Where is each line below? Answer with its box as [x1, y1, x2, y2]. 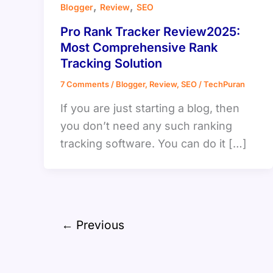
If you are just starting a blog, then [60, 101, 239, 115]
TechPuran [204, 79, 245, 90]
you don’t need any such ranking [60, 119, 232, 132]
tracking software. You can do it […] [60, 136, 247, 150]
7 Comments [60, 79, 109, 90]
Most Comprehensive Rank [60, 40, 218, 55]
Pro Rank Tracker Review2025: [60, 24, 240, 40]
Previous [73, 217, 124, 232]
